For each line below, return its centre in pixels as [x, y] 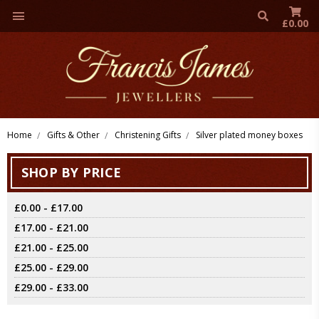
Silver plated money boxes [249, 135]
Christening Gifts [148, 135]
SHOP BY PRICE [71, 172]
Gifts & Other [73, 135]
